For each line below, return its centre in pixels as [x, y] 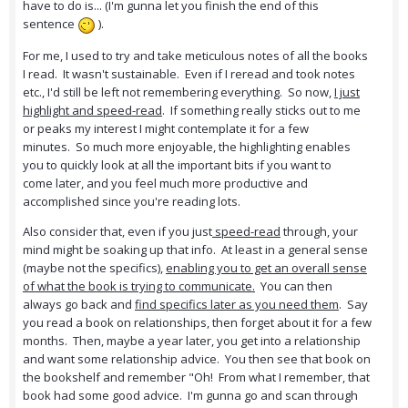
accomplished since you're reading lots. [134, 201]
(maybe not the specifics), [94, 267]
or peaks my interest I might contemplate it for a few [166, 128]
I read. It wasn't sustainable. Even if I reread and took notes [189, 73]
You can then [294, 286]
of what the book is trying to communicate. [139, 286]
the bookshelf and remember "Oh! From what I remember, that [196, 377]
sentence [50, 24]
